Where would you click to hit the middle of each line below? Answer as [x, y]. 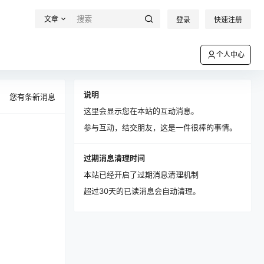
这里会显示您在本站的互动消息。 [141, 111]
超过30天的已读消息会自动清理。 [142, 191]
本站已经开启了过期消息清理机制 [141, 174]
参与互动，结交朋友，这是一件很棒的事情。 [160, 127]
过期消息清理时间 [114, 158]
